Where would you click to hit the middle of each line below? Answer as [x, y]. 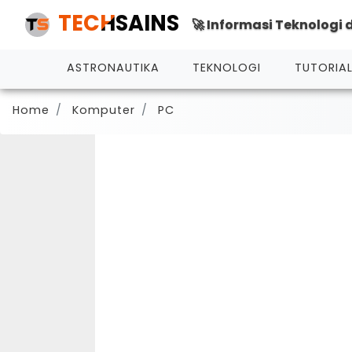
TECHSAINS [119, 23]
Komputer [104, 110]
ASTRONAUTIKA [114, 67]
